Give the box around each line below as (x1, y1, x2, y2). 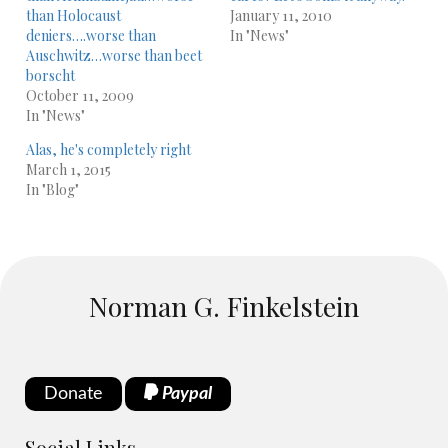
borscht (26, 66, 75, 85)
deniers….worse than (26, 26, 156, 45)
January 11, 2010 (229, 6, 332, 25)
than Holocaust (26, 6, 121, 25)
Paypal (158, 385, 212, 403)
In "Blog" (26, 180, 79, 199)
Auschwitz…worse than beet (26, 46, 202, 65)
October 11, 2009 (26, 86, 134, 105)
